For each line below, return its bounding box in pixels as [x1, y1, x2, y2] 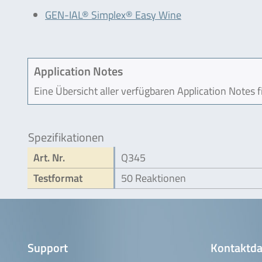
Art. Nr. [33, 149, 65, 166]
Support [27, 238, 68, 257]
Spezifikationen [28, 127, 104, 146]
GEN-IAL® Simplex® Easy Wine [45, 7, 181, 23]
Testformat [33, 170, 82, 186]
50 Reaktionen [121, 170, 186, 186]
